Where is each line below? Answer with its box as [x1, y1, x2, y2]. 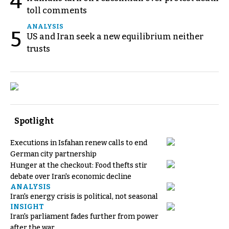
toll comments [27, 5, 87, 15]
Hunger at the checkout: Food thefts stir [10, 161, 147, 170]
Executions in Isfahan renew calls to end [10, 138, 147, 147]
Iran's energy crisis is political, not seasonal [10, 192, 158, 201]
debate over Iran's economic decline [10, 172, 131, 181]
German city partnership [10, 149, 97, 158]
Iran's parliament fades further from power [10, 212, 158, 221]
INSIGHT [10, 202, 44, 211]
